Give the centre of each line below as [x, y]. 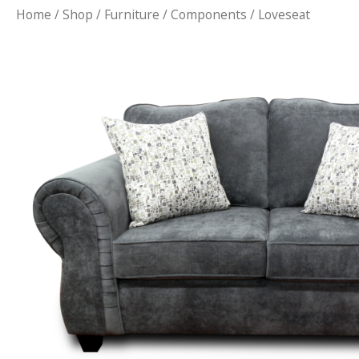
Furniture [132, 14]
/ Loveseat [278, 14]
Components [209, 14]
